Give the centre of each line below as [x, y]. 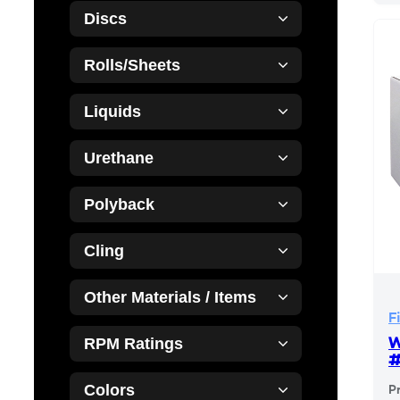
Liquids [112, 112]
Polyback [119, 205]
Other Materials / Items [170, 298]
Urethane [119, 158]
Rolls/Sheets [132, 66]
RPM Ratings [133, 344]
